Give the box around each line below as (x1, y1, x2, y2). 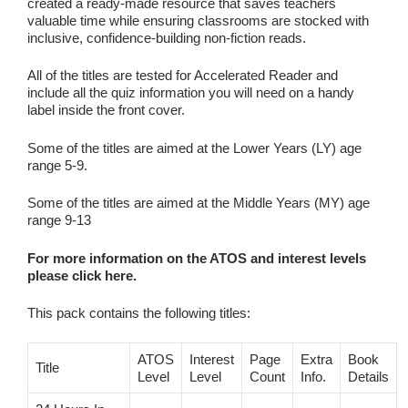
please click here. (27, 267, 137, 283)
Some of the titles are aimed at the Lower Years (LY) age (27, 139, 362, 156)
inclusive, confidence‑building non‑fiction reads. (27, 29, 306, 46)
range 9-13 (27, 212, 91, 229)
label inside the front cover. (27, 102, 185, 118)
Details (348, 368, 389, 384)
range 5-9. (27, 157, 87, 173)
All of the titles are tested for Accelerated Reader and (27, 67, 338, 84)
